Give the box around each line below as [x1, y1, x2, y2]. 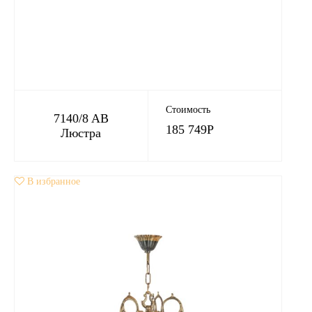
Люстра [61, 126, 102, 141]
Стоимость [165, 104, 210, 116]
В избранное [27, 176, 80, 187]
